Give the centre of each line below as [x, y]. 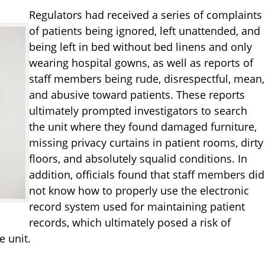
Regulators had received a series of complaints [146, 15]
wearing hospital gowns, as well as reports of [141, 63]
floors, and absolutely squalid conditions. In [138, 159]
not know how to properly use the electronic [139, 191]
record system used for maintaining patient [137, 207]
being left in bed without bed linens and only [140, 47]
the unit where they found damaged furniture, [143, 127]
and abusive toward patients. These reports [137, 95]
